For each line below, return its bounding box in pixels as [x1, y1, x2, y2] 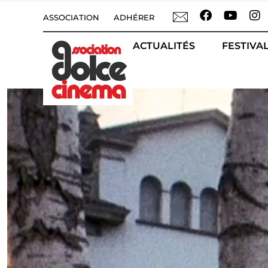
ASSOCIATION [43, 13, 99, 22]
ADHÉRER [114, 13, 154, 22]
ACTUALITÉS [133, 40, 195, 51]
